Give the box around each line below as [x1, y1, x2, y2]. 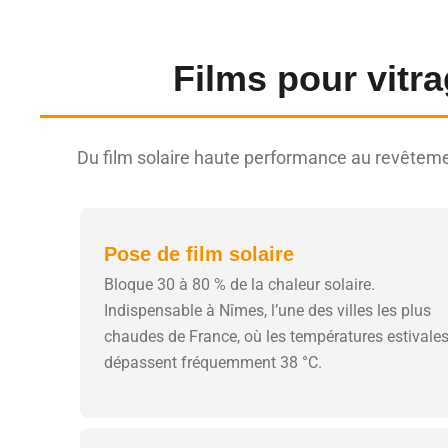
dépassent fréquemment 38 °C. [104, 352, 322, 372]
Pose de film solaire [104, 242, 294, 265]
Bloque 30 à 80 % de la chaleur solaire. [104, 274, 375, 294]
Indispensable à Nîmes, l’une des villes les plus [104, 300, 431, 320]
